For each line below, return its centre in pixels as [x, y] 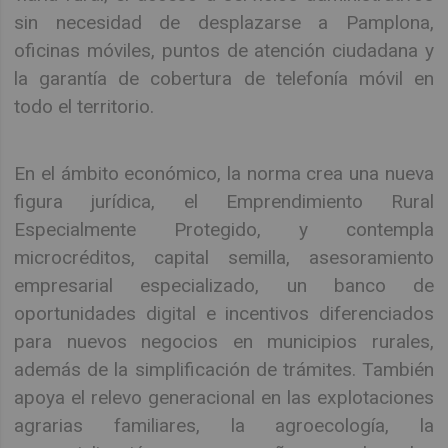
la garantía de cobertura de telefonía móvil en [224, 79]
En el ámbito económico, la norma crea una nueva [224, 173]
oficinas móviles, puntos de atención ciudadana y [224, 51]
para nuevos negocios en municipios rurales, [224, 341]
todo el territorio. [84, 107]
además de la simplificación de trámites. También [224, 369]
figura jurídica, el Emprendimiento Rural [224, 201]
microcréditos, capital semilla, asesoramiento [224, 257]
